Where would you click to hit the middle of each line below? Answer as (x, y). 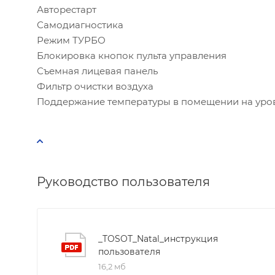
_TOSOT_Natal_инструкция (158, 239)
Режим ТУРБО (71, 41)
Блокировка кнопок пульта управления (132, 56)
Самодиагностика (80, 25)
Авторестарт (67, 10)
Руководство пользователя (123, 182)
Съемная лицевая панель (97, 71)
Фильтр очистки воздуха (95, 87)
